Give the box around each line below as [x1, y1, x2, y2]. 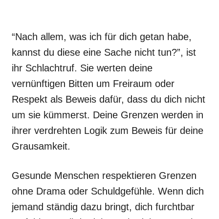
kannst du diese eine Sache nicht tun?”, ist [12, 47, 196, 58]
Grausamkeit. [12, 141, 70, 152]
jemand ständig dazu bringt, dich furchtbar [12, 201, 195, 212]
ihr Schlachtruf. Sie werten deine [12, 63, 153, 73]
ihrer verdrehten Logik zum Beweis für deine [12, 125, 203, 136]
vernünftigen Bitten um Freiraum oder [12, 78, 175, 89]
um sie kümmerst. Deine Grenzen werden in [12, 109, 203, 120]
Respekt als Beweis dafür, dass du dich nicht [12, 94, 205, 105]
